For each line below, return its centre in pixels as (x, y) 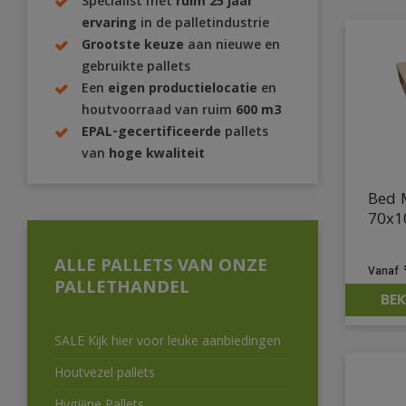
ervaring (109, 25)
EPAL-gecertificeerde (151, 134)
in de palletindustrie (203, 25)
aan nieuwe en (234, 47)
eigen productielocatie (183, 90)
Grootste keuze (135, 47)
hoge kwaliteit (157, 155)
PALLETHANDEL (122, 290)
